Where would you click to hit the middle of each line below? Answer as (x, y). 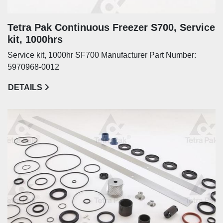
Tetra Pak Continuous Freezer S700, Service (111, 27)
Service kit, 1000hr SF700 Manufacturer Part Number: (102, 55)
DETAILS (25, 87)
